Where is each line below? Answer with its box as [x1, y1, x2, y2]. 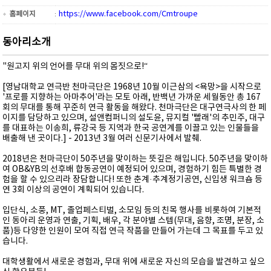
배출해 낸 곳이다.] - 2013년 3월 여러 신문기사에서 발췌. [2, 133, 202, 143]
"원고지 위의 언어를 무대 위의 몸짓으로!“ [2, 61, 148, 71]
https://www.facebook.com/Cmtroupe [59, 9, 198, 19]
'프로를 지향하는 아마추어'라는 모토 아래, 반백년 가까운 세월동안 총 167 [2, 92, 261, 102]
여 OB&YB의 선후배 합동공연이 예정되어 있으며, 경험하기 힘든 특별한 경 [2, 164, 263, 174]
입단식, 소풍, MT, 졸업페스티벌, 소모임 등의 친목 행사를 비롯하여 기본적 [2, 205, 262, 215]
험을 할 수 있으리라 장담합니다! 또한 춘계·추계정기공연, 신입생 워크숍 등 [2, 174, 263, 184]
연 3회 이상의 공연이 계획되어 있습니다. [2, 184, 145, 195]
